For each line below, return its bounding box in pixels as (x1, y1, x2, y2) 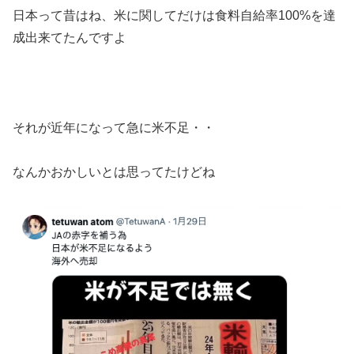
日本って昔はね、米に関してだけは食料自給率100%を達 (13, 8, 336, 22)
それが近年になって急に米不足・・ (13, 120, 215, 134)
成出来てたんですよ (13, 30, 126, 44)
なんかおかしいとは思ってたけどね (13, 165, 215, 179)
